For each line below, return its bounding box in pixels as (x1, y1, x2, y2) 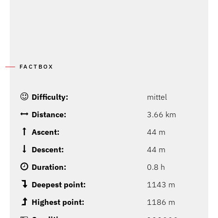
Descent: (32, 145, 64, 155)
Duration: (32, 162, 66, 172)
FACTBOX (19, 63, 54, 71)
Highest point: (32, 197, 84, 207)
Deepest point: (32, 180, 86, 190)
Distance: (32, 109, 66, 120)
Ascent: (32, 127, 59, 137)
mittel (147, 92, 167, 102)
